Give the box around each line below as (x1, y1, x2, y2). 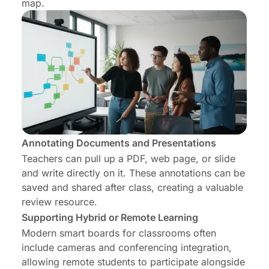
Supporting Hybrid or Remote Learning (22, 211, 198, 224)
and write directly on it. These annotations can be (22, 167, 245, 180)
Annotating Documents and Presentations (22, 137, 216, 150)
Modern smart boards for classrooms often (22, 227, 216, 240)
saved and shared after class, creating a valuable (22, 181, 243, 194)
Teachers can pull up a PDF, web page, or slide (22, 153, 235, 165)
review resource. (22, 196, 97, 208)
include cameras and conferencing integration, (22, 241, 232, 254)
